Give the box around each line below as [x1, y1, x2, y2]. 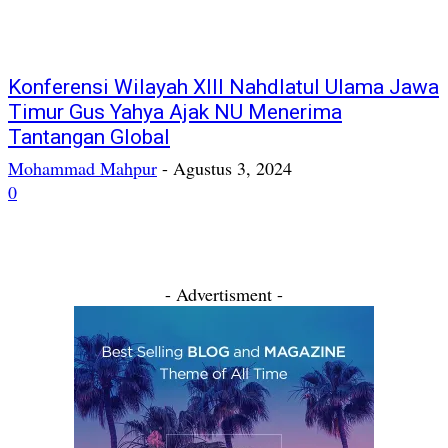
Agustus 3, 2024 [173, 156, 292, 180]
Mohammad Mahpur [8, 156, 157, 180]
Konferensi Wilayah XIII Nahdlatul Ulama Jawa [8, 75, 439, 99]
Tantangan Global [8, 125, 170, 149]
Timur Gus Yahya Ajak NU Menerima [8, 100, 342, 124]
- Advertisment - [165, 282, 283, 306]
